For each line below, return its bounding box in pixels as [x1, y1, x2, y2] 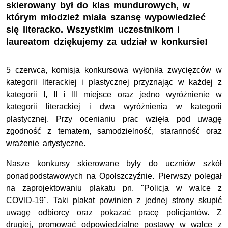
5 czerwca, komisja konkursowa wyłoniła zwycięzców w [6, 66, 222, 75]
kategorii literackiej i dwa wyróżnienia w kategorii [6, 102, 222, 111]
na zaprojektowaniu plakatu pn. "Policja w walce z [6, 184, 222, 193]
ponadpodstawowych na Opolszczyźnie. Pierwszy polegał [6, 172, 222, 181]
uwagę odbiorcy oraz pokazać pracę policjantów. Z [6, 208, 222, 217]
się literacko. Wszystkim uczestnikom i [6, 24, 180, 35]
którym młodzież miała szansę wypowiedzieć [6, 12, 206, 23]
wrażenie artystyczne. [6, 139, 85, 148]
